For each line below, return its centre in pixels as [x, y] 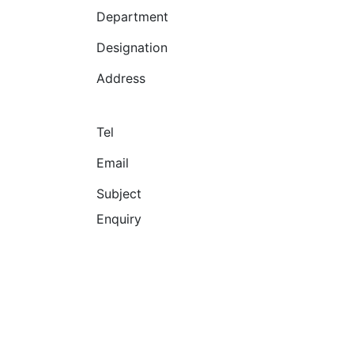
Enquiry [119, 218]
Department [132, 16]
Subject [119, 193]
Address [121, 78]
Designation [132, 47]
